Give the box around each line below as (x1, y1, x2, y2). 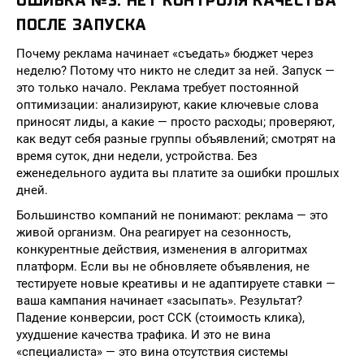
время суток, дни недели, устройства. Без (16, 149, 258, 163)
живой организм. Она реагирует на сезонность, (16, 225, 291, 240)
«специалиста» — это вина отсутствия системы (16, 344, 288, 359)
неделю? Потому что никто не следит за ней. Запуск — (16, 63, 335, 78)
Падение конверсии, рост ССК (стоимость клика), (16, 310, 305, 325)
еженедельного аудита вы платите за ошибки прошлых (16, 166, 339, 180)
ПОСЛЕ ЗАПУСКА (16, 15, 147, 34)
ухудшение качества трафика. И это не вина (16, 327, 271, 342)
